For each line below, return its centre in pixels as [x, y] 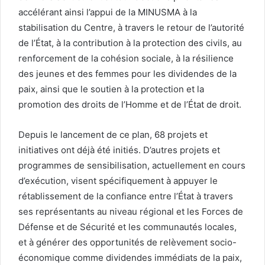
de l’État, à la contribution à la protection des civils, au [130, 43]
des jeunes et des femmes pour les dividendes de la [127, 73]
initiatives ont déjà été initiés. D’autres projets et [119, 150]
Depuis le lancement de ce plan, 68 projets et [113, 134]
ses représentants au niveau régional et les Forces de [131, 211]
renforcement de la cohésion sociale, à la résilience [126, 58]
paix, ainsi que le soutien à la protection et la [111, 89]
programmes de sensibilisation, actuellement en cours [132, 165]
